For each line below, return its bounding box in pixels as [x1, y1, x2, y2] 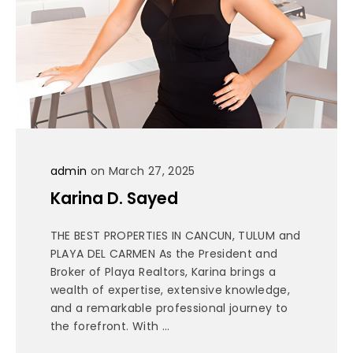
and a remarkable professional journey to [50, 299, 288, 316]
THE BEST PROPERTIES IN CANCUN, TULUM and [50, 227, 301, 243]
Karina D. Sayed [50, 186, 178, 210]
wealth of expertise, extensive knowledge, [50, 281, 290, 298]
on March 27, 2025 [87, 163, 195, 180]
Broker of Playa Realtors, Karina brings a [50, 263, 276, 280]
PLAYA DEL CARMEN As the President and [50, 245, 278, 262]
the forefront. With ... [50, 318, 170, 334]
